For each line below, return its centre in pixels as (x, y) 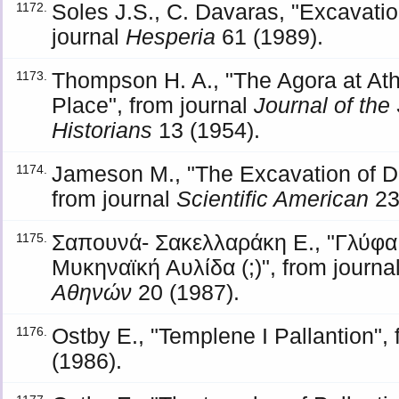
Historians (102, 130)
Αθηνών (92, 292)
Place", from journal (153, 105)
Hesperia (171, 37)
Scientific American (273, 199)
